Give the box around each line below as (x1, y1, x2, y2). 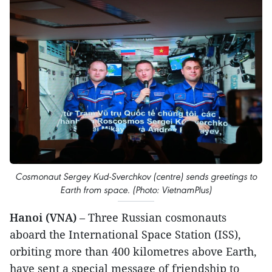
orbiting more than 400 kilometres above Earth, (10, 244, 257, 259)
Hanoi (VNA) (10, 210, 76, 225)
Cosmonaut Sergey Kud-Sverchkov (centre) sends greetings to (15, 171, 257, 183)
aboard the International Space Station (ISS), (10, 227, 241, 242)
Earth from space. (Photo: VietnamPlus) (60, 184, 212, 196)
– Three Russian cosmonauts (76, 210, 226, 225)
